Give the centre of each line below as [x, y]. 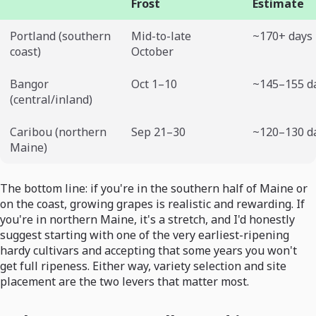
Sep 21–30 [158, 132]
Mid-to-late [161, 36]
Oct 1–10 [154, 84]
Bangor [29, 84]
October [152, 52]
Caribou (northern [58, 132]
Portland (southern [60, 36]
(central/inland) [51, 100]
